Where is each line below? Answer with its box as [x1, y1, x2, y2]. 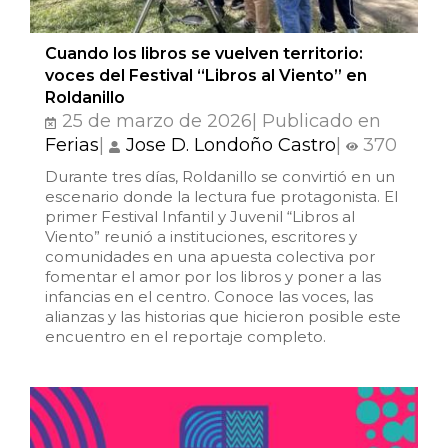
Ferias [45, 134, 99, 157]
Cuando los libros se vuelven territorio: [45, 44, 363, 64]
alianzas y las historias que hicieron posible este [45, 307, 401, 327]
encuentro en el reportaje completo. [45, 327, 326, 347]
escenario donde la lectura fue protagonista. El [45, 187, 398, 207]
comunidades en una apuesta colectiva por [45, 247, 375, 267]
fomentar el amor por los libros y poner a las [45, 267, 381, 287]
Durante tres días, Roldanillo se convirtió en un [45, 167, 395, 187]
